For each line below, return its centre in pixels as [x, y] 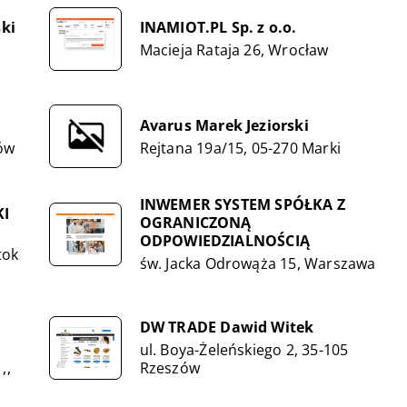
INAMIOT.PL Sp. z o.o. [218, 27]
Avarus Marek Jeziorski [224, 125]
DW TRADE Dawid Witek [227, 327]
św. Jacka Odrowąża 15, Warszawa [258, 263]
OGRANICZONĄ [195, 223]
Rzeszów [169, 368]
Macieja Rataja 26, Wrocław [234, 50]
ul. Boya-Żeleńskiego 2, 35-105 [244, 350]
